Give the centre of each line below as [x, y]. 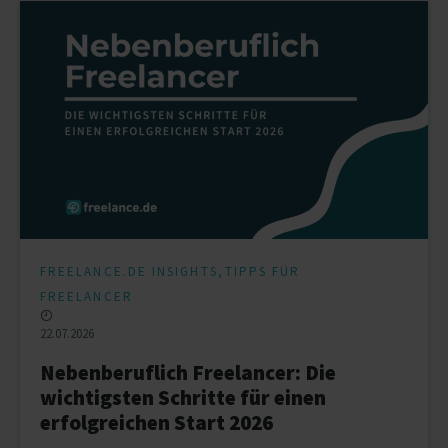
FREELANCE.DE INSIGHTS [129, 272]
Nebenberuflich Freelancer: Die [188, 373]
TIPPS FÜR [262, 272]
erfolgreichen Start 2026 [156, 423]
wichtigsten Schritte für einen [183, 398]
